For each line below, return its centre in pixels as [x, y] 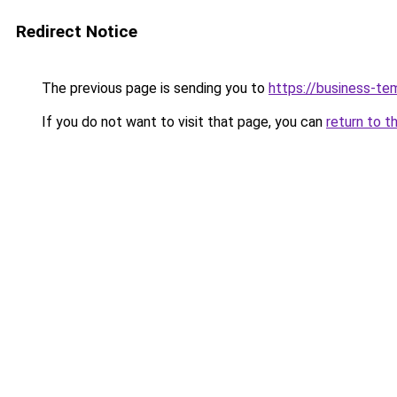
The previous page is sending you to [153, 88]
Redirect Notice [77, 31]
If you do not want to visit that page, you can [182, 122]
